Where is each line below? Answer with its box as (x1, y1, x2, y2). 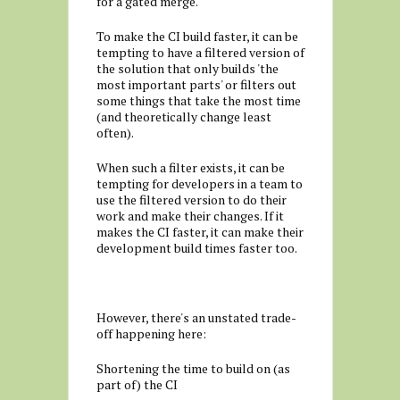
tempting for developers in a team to (96, 175, 303, 192)
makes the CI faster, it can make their (96, 223, 304, 240)
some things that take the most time (96, 92, 301, 109)
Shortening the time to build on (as (96, 360, 290, 377)
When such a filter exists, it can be (96, 159, 285, 176)
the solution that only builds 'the (96, 60, 279, 77)
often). (96, 124, 134, 141)
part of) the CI (96, 376, 178, 393)
